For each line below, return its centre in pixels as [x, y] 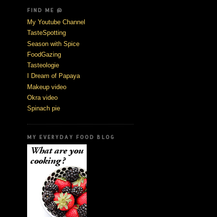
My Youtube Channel [56, 22]
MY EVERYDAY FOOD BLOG [71, 137]
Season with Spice [53, 44]
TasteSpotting [46, 33]
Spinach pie [44, 108]
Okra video [42, 97]
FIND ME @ [45, 10]
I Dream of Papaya [54, 76]
